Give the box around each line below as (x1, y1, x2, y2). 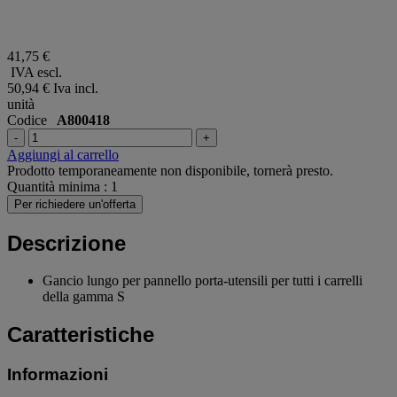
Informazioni (7, 365, 108, 385)
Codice (7, 112, 57, 128)
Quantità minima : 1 (7, 178, 118, 194)
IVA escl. (7, 64, 62, 80)
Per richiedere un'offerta (14, 197, 136, 211)
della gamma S (43, 289, 125, 305)
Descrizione (7, 230, 126, 255)
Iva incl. (53, 80, 98, 96)
